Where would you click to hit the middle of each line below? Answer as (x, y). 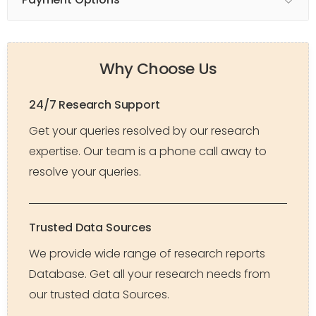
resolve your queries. (85, 172)
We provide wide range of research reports (147, 254)
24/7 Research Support (95, 105)
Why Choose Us (158, 69)
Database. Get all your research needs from (150, 274)
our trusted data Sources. (99, 295)
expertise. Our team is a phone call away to (148, 152)
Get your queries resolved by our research (144, 131)
